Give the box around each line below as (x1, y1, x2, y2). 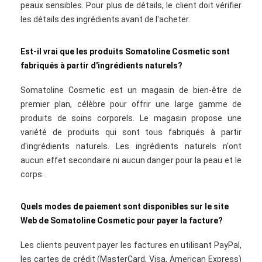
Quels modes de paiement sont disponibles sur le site (20, 202, 229, 211)
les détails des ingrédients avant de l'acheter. (20, 15, 190, 24)
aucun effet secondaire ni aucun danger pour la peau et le (20, 156, 242, 165)
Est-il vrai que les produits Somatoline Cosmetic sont (20, 47, 230, 56)
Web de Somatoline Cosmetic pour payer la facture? (20, 216, 223, 225)
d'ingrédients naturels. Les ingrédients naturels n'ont (20, 142, 242, 151)
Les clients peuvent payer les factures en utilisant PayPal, (20, 240, 242, 250)
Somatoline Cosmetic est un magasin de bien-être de (20, 85, 242, 95)
